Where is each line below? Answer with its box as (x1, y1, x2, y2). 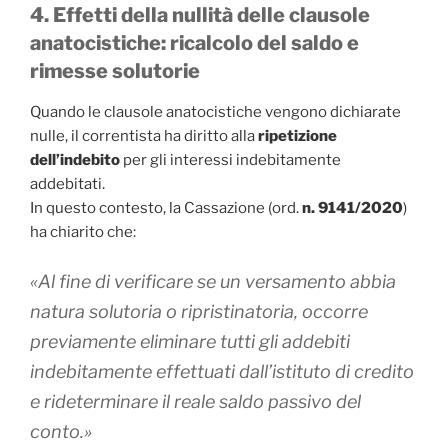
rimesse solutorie (30, 59, 200, 84)
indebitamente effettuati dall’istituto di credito (30, 360, 414, 382)
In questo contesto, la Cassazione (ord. (30, 199, 302, 218)
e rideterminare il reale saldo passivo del (30, 390, 361, 412)
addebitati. (30, 175, 105, 194)
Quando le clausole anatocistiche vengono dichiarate (30, 103, 401, 122)
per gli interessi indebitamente (120, 151, 341, 170)
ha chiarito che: (30, 223, 136, 242)
